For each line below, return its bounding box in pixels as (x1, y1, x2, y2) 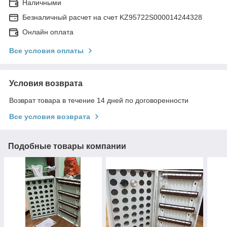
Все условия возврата (9, 112, 90, 121)
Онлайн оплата (22, 27, 73, 36)
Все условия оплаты (9, 46, 84, 55)
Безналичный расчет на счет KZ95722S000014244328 (22, 13, 202, 21)
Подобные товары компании (8, 141, 126, 150)
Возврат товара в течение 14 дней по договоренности (9, 96, 188, 104)
